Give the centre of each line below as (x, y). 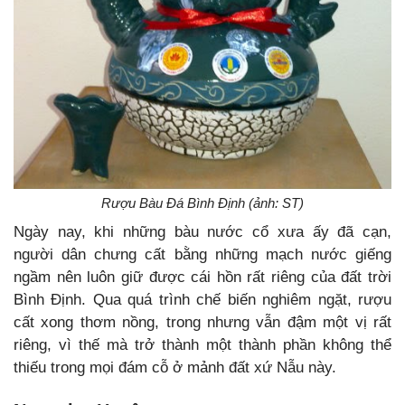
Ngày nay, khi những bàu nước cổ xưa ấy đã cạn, (202, 232)
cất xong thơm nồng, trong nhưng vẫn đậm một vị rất (202, 323)
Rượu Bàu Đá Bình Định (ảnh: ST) (202, 203)
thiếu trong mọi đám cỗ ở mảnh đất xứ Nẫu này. (175, 368)
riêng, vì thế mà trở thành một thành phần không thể (202, 345)
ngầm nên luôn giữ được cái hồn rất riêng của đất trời (202, 278)
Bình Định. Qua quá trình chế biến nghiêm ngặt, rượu (202, 300)
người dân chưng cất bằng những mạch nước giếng (202, 255)
